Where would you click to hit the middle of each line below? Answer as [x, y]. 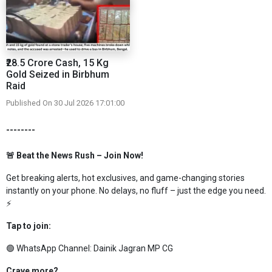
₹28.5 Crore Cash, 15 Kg [57, 63]
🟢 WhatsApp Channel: [50, 249]
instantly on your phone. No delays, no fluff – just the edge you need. [136, 191]
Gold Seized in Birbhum [58, 75]
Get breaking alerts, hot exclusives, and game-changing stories [125, 178]
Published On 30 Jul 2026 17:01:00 [65, 103]
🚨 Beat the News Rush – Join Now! [75, 156]
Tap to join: [29, 226]
